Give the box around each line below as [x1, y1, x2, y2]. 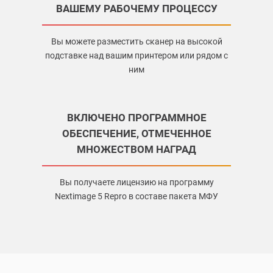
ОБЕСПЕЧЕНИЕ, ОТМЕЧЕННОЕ [62, 127, 211, 140]
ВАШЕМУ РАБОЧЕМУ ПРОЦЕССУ [55, 2, 218, 15]
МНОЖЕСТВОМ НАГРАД [77, 143, 196, 156]
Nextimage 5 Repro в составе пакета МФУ [55, 191, 218, 202]
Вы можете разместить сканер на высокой [51, 37, 222, 47]
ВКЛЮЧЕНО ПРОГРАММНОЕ [66, 112, 207, 124]
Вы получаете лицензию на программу [59, 177, 214, 188]
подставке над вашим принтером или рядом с [45, 51, 228, 61]
